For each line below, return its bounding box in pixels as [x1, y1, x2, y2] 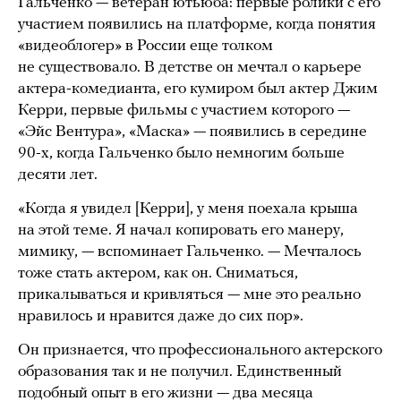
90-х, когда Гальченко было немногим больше [18, 144, 345, 162]
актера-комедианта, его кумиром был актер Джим [18, 80, 378, 98]
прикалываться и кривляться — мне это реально [18, 286, 361, 303]
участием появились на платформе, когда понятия [18, 15, 376, 33]
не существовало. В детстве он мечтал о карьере [18, 58, 362, 76]
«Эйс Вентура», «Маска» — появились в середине [18, 123, 367, 141]
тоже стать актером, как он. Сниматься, [18, 264, 298, 282]
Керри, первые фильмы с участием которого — [18, 101, 350, 119]
